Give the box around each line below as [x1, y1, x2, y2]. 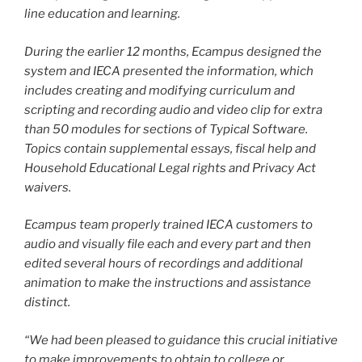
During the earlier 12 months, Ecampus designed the [24, 44, 322, 59]
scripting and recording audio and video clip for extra [24, 102, 322, 117]
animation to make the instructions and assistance [24, 276, 311, 291]
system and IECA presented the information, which [24, 63, 314, 78]
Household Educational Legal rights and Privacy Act [24, 160, 316, 175]
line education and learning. [24, 6, 180, 22]
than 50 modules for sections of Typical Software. [24, 121, 308, 137]
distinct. [24, 295, 70, 310]
